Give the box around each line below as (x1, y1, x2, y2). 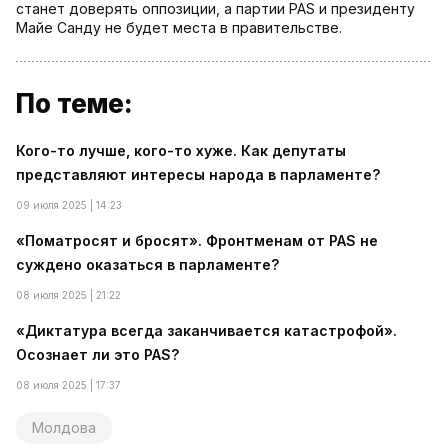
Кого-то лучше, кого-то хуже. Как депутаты (16, 142, 346, 160)
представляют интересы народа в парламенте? (16, 166, 380, 184)
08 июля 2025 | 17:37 (16, 379, 121, 392)
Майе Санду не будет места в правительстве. (16, 19, 342, 37)
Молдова (32, 419, 96, 437)
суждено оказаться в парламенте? (16, 256, 279, 274)
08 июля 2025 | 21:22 (16, 289, 121, 302)
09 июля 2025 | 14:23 (16, 199, 122, 212)
